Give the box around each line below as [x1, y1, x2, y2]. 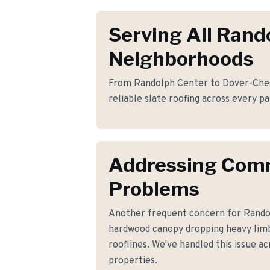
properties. [108, 255, 157, 267]
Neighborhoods [108, 47, 254, 71]
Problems [108, 177, 199, 201]
